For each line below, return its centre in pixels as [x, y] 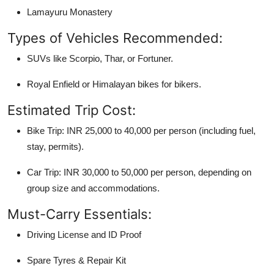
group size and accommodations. [93, 188]
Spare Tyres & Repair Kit [76, 260]
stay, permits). [55, 146]
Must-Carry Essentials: [80, 214]
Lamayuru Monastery [70, 12]
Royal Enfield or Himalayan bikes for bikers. [114, 84]
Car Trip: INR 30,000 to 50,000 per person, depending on [139, 172]
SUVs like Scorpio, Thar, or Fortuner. [100, 58]
